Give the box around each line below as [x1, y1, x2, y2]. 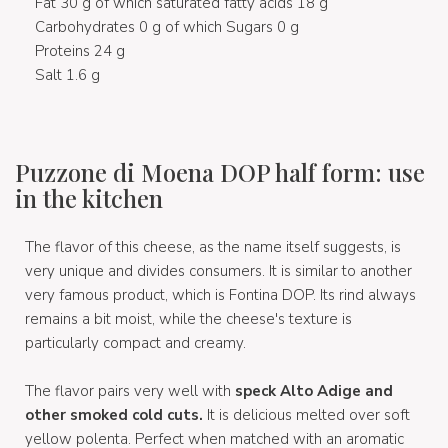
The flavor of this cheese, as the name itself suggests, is [25, 236, 401, 257]
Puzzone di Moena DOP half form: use [15, 155, 425, 188]
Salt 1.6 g [35, 64, 100, 85]
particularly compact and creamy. [25, 332, 246, 353]
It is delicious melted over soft [203, 404, 410, 425]
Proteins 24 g [35, 40, 125, 61]
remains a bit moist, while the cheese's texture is [25, 308, 352, 329]
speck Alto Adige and [235, 380, 393, 401]
